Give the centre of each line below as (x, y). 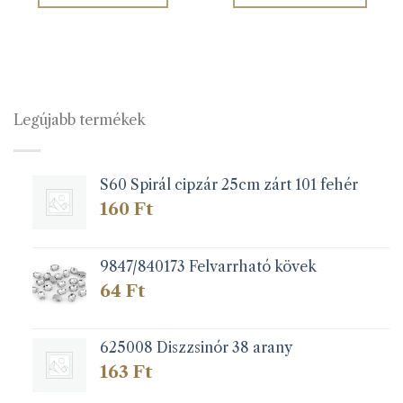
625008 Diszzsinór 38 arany (196, 347)
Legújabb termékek (80, 119)
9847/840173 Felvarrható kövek (208, 266)
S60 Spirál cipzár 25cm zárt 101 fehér (228, 185)
